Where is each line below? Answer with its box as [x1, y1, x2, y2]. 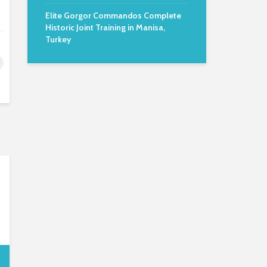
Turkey [45, 34, 71, 45]
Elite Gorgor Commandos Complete [45, 10, 181, 21]
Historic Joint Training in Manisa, [45, 22, 165, 33]
